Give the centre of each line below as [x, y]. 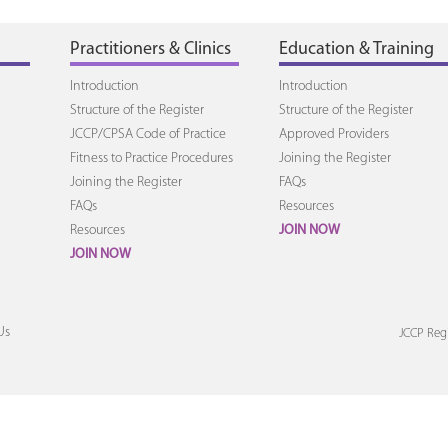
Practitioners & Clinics [150, 49]
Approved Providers [333, 134]
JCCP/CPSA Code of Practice [147, 134]
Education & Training [356, 49]
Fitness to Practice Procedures [151, 158]
